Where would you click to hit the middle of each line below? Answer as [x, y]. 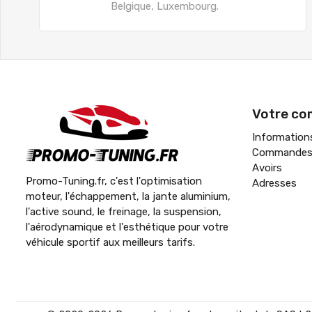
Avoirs [267, 167]
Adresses [274, 183]
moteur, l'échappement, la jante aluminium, [128, 196]
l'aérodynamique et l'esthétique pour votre [127, 227]
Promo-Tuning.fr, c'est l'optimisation [114, 181]
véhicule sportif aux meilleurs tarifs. [110, 242]
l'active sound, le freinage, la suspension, [124, 211]
